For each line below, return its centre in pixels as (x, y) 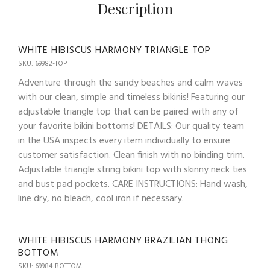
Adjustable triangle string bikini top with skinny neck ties (133, 170)
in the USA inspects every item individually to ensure (124, 141)
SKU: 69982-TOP (42, 64)
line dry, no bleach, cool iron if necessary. (101, 199)
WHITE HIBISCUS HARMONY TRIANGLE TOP (115, 51)
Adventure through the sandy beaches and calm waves (130, 83)
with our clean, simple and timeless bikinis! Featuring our (131, 98)
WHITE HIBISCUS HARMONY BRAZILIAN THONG (123, 241)
